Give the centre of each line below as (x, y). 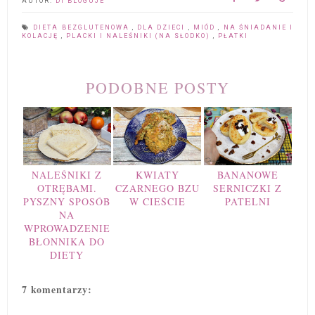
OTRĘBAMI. (67, 188)
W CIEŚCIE (157, 201)
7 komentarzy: (57, 289)
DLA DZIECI (163, 27)
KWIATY (157, 174)
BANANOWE (247, 174)
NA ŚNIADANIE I (258, 27)
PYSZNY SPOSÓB (67, 201)
